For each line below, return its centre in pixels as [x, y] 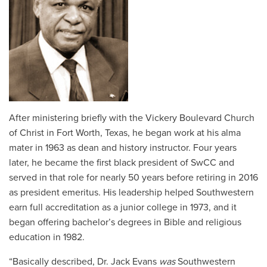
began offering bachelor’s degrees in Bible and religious [125, 222]
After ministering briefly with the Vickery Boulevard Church [132, 118]
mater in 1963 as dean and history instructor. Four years [123, 148]
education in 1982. [47, 237]
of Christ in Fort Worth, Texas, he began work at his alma [125, 133]
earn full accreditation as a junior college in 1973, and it [123, 207]
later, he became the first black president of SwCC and [122, 162]
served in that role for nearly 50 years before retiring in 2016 [133, 177]
